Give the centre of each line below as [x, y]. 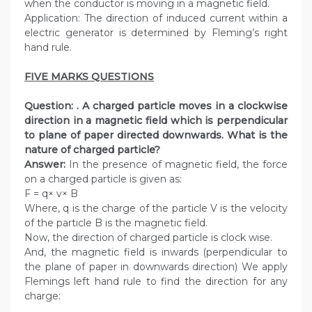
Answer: [45, 165]
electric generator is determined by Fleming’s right [156, 33]
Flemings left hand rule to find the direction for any [156, 282]
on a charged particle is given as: [103, 179]
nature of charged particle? [92, 150]
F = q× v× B [53, 194]
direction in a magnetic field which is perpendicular [156, 121]
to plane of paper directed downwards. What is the [156, 135]
